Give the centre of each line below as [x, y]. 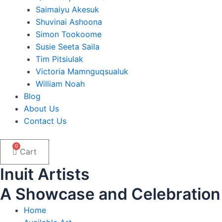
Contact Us [45, 121]
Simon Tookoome [69, 34]
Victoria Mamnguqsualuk [82, 71]
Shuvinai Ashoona [69, 22]
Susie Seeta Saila [68, 47]
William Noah [60, 84]
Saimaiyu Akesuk [67, 9]
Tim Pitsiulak [59, 59]
